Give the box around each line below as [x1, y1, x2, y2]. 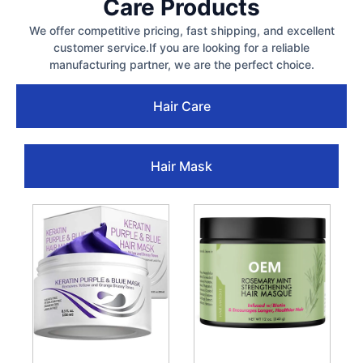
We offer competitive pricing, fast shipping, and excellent [28, 23, 335, 37]
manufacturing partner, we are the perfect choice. [49, 57, 314, 71]
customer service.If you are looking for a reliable [53, 40, 310, 54]
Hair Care [152, 97, 211, 114]
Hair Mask [151, 157, 212, 174]
